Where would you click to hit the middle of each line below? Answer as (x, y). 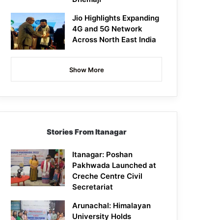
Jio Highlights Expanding (116, 18)
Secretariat (93, 187)
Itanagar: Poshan (103, 155)
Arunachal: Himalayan (112, 206)
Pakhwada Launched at (114, 165)
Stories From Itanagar (86, 132)
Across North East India (114, 40)
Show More (86, 70)
